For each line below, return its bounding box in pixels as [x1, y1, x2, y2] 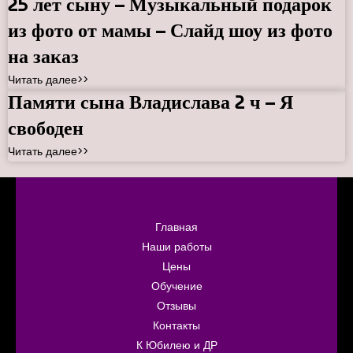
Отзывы [157, 299, 196, 314]
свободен [8, 113, 84, 143]
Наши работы [141, 240, 212, 255]
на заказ [8, 41, 79, 72]
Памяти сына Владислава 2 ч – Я [8, 87, 293, 117]
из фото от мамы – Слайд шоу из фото [8, 15, 333, 46]
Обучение [150, 279, 203, 295]
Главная [155, 220, 198, 236]
